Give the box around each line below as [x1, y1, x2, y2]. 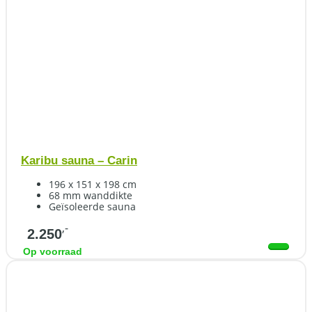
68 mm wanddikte [49, 188, 132, 202]
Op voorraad [23, 245, 82, 257]
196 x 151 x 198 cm [49, 177, 136, 191]
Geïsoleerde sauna [49, 199, 136, 213]
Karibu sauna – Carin [21, 153, 137, 167]
